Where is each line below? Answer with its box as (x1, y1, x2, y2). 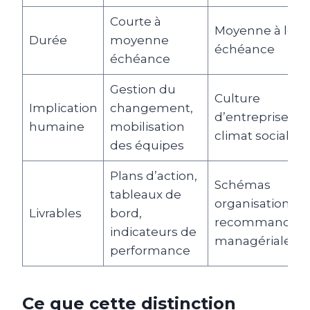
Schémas (214, 177, 271, 192)
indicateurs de (109, 224, 197, 239)
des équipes (109, 138, 184, 152)
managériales (214, 233, 298, 248)
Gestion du (109, 82, 176, 96)
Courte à (109, 14, 161, 28)
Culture (214, 91, 260, 105)
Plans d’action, (109, 168, 197, 183)
